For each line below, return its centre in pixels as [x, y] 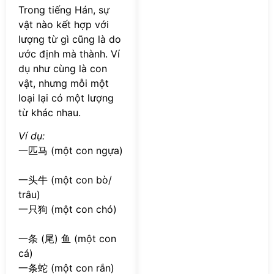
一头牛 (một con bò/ [65, 180]
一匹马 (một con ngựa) [71, 151]
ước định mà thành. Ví [69, 54]
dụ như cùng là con [63, 68]
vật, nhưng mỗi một [64, 83]
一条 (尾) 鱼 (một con [67, 239]
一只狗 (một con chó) [68, 209]
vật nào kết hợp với [64, 24]
